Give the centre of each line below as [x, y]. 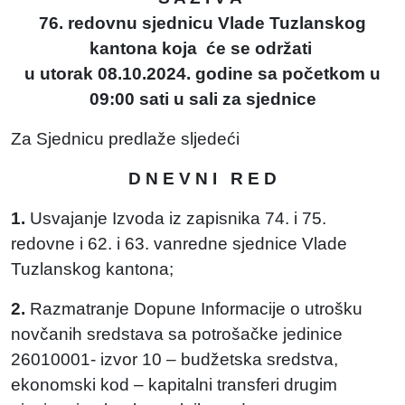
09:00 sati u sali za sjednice [202, 99]
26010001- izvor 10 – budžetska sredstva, [174, 359]
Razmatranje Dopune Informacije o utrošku [194, 309]
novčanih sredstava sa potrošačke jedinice [177, 334]
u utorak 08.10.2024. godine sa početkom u [202, 74]
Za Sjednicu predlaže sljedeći [125, 139]
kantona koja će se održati [202, 48]
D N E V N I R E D [202, 179]
